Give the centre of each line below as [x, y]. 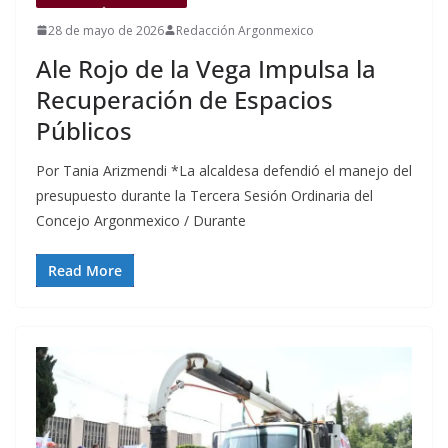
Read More [85, 270]
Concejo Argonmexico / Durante [141, 220]
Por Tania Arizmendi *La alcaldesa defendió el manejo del [224, 170]
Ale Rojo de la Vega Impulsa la [206, 68]
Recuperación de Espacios [184, 99]
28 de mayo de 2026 [106, 30]
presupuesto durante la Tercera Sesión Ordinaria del [204, 195]
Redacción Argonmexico [245, 30]
